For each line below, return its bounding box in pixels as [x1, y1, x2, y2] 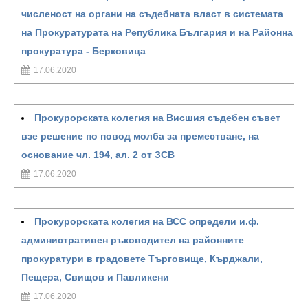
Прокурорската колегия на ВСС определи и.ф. [34, 216, 259, 227]
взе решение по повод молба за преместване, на [21, 131, 259, 142]
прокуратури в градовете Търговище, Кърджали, [21, 253, 263, 264]
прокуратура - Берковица [21, 45, 146, 56]
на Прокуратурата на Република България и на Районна [21, 27, 293, 38]
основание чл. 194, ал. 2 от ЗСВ [21, 149, 175, 160]
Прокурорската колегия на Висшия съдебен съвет [34, 112, 280, 123]
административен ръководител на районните [21, 234, 244, 245]
